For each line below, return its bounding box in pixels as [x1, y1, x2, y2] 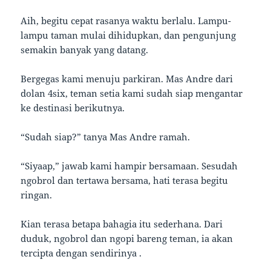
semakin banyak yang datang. [21, 43, 149, 56]
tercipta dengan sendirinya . [21, 246, 142, 259]
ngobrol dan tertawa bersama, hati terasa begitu [21, 174, 229, 186]
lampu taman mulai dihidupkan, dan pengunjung [21, 28, 237, 41]
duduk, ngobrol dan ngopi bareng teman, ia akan [21, 232, 233, 244]
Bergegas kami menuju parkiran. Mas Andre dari [21, 72, 233, 85]
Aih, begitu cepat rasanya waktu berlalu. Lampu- [21, 14, 232, 27]
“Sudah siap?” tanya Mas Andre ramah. [21, 130, 191, 143]
